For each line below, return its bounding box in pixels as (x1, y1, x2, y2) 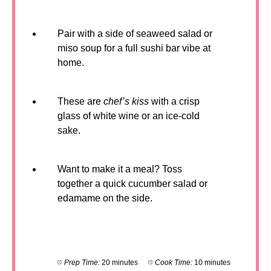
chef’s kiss (103, 96, 149, 106)
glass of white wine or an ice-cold (57, 111, 200, 121)
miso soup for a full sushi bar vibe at (57, 43, 211, 53)
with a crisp (149, 96, 200, 106)
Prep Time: (64, 258, 100, 267)
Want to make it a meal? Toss (57, 164, 182, 174)
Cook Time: (154, 258, 192, 267)
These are (57, 96, 103, 106)
